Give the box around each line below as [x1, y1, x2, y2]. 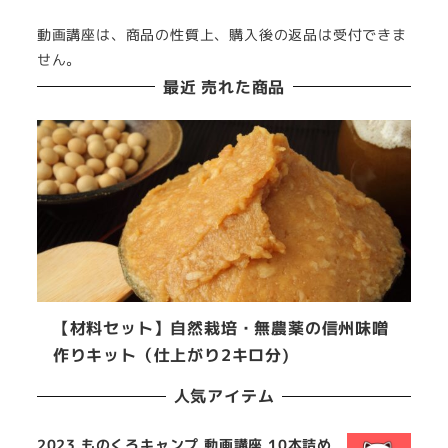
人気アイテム [173, 385, 275, 408]
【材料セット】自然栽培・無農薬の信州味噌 [52, 316, 389, 339]
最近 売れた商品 [162, 75, 286, 98]
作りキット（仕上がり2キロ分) [52, 343, 290, 366]
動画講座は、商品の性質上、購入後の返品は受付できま [36, 24, 407, 45]
